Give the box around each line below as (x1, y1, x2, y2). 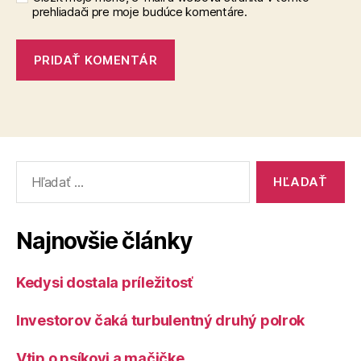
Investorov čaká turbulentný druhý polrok (16, 312, 305, 329)
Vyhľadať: (9, 160, 70, 177)
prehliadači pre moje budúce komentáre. (32, 4, 247, 19)
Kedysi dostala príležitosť (16, 274, 193, 291)
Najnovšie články (16, 227, 192, 255)
